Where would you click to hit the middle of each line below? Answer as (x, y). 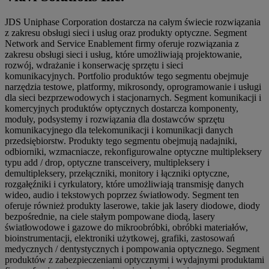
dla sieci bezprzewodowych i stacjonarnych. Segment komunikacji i (133, 97)
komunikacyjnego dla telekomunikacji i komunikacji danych (119, 130)
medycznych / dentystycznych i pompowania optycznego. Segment (132, 249)
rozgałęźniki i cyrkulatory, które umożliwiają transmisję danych (124, 184)
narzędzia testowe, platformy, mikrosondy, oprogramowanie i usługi (133, 86)
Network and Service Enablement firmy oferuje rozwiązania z (122, 43)
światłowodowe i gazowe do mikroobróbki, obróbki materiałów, (126, 227)
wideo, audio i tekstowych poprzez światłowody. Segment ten (122, 195)
